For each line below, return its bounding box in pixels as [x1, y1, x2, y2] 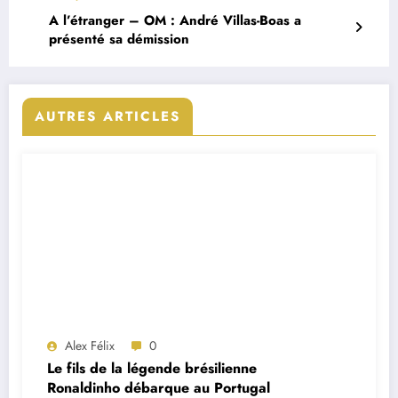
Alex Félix [65, 336, 115, 354]
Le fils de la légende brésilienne [47, 357, 257, 378]
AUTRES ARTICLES [35, 106, 180, 126]
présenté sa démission [49, 28, 189, 49]
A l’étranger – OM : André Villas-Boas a [49, 10, 301, 30]
